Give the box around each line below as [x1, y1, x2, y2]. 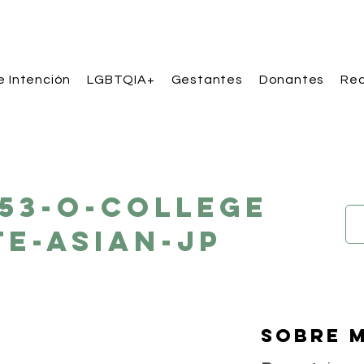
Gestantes [171, 73, 243, 86]
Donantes [258, 73, 325, 86]
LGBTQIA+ [87, 73, 155, 86]
